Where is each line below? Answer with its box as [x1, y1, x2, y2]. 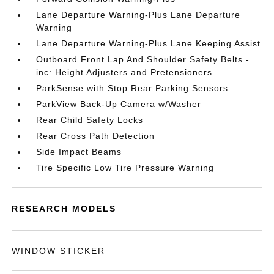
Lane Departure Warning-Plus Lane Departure [36, 10, 241, 20]
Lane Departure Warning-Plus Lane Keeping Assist [36, 39, 261, 48]
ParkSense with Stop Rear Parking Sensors [36, 83, 229, 93]
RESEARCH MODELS [12, 204, 117, 213]
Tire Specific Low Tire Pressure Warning [36, 163, 215, 172]
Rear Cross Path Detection [36, 131, 155, 141]
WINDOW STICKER [12, 246, 106, 256]
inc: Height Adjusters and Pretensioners [36, 67, 213, 77]
